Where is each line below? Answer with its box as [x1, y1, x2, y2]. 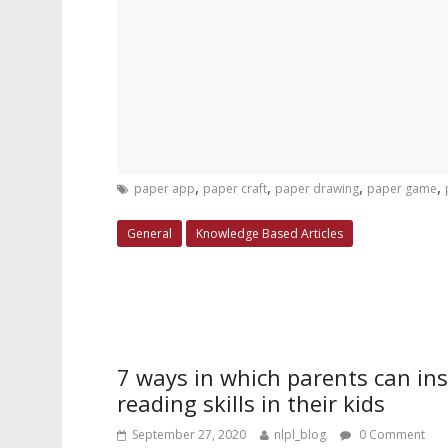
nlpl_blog [274, 426, 326, 443]
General [127, 225, 172, 242]
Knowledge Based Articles [196, 225, 343, 242]
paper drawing [275, 180, 359, 197]
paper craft [203, 180, 267, 197]
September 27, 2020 [132, 426, 246, 443]
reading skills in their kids [117, 388, 385, 418]
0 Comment [356, 426, 425, 443]
